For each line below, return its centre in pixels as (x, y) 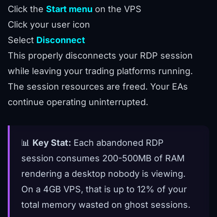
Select (22, 40)
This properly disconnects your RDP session (100, 56)
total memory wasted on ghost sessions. (106, 205)
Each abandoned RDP (117, 143)
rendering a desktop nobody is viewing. (103, 174)
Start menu (69, 9)
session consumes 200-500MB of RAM (103, 158)
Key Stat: (52, 143)
